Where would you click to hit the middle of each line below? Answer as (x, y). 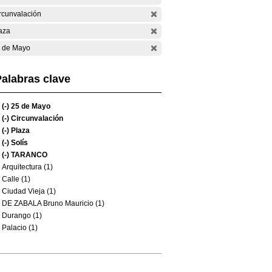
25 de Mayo (30, 106)
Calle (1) (16, 179)
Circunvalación (36, 118)
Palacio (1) (20, 228)
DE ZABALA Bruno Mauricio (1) (53, 203)
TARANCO (28, 155)
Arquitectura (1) (27, 167)
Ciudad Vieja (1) (29, 191)
